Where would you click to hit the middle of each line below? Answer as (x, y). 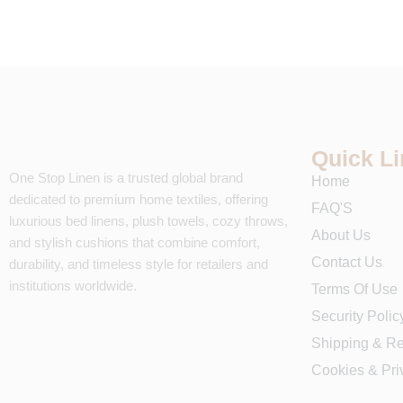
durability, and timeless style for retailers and (139, 264)
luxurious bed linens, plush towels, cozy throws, (148, 221)
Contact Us (347, 263)
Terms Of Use (354, 290)
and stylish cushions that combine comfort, (134, 243)
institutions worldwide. (73, 286)
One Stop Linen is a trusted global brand (126, 178)
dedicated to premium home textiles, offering (139, 200)
